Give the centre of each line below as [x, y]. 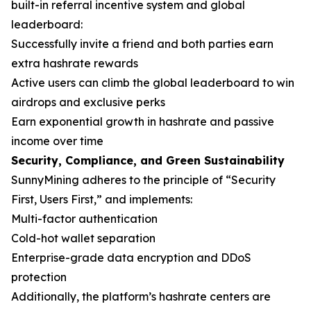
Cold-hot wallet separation [83, 238]
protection [39, 277]
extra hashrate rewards [75, 63]
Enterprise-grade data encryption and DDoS [131, 257]
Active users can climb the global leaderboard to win [153, 82]
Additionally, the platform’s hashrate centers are [141, 296]
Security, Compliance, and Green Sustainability [148, 160]
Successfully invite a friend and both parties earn [142, 43]
